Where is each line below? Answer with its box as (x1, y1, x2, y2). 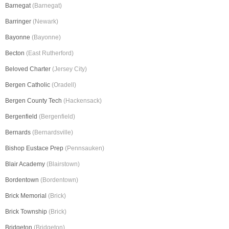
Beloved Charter (5, 65, 52, 73)
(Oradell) (52, 81, 76, 89)
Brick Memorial (5, 192, 48, 200)
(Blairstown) (47, 161, 80, 168)
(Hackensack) (63, 97, 102, 105)
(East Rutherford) (26, 50, 74, 57)
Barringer (5, 18, 33, 26)
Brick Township (5, 208, 49, 216)
